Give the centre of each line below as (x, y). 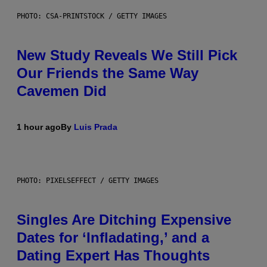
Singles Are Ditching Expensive (124, 220)
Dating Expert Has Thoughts (113, 256)
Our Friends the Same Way (108, 73)
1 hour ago (39, 127)
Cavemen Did (62, 91)
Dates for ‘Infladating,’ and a (113, 238)
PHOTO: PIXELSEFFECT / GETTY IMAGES (88, 181)
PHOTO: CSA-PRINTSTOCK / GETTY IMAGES (92, 16)
